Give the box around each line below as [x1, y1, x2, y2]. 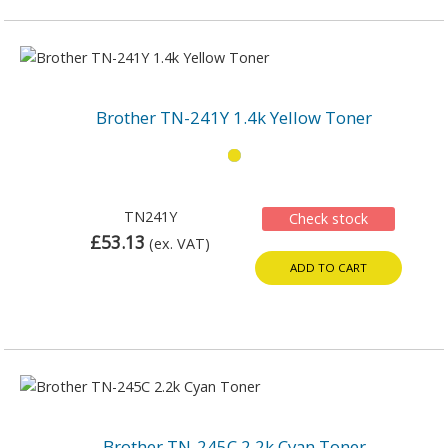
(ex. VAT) [149, 233, 211, 253]
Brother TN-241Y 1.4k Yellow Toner [96, 105, 372, 129]
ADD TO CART [289, 259, 367, 275]
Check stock [288, 208, 368, 228]
